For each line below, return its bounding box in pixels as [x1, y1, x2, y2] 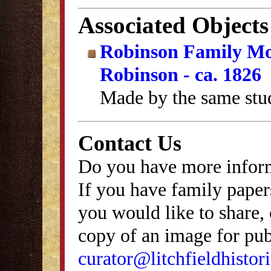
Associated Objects [78, 12, 269, 38]
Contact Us [78, 131, 181, 155]
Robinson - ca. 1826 [100, 64, 261, 85]
